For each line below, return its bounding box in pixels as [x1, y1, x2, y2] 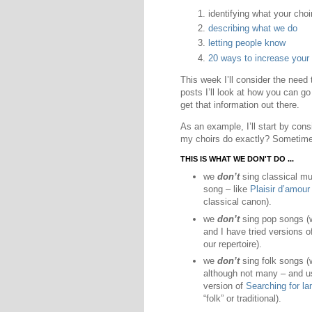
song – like [203, 184, 250, 195]
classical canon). [203, 196, 272, 208]
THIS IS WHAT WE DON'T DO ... [180, 155, 294, 164]
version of [203, 281, 246, 292]
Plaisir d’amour [250, 184, 310, 195]
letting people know [208, 38, 286, 49]
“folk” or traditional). [203, 293, 281, 304]
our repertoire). [203, 238, 262, 249]
